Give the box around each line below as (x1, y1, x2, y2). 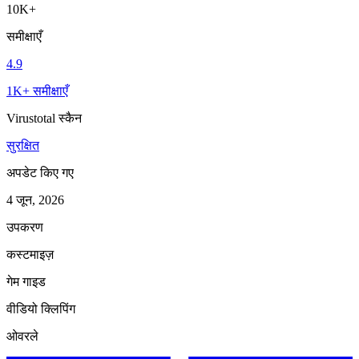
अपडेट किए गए (6, 165, 74, 179)
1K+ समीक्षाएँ (6, 83, 68, 98)
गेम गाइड (6, 274, 46, 288)
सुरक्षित (6, 138, 39, 152)
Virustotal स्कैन (6, 111, 82, 125)
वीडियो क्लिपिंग (6, 301, 75, 316)
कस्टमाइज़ (6, 247, 54, 261)
